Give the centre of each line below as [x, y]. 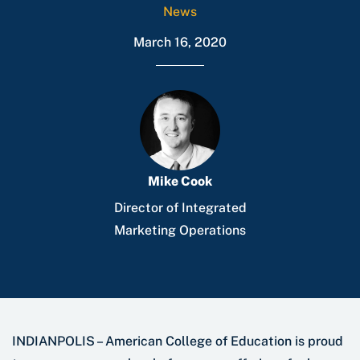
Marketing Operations [180, 231]
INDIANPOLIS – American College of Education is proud [178, 342]
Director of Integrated [180, 208]
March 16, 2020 [180, 43]
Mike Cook [180, 182]
